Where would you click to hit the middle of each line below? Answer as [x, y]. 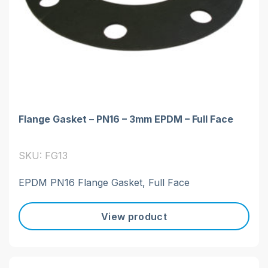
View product [134, 216]
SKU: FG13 [43, 156]
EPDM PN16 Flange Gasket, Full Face [104, 183]
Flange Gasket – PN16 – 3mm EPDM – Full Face [126, 119]
